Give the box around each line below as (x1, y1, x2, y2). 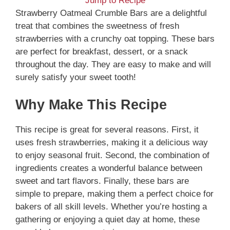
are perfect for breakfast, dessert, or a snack (15, 46, 188, 56)
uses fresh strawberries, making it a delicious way (15, 138, 208, 147)
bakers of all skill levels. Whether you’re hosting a (15, 202, 207, 212)
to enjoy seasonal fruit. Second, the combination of (15, 150, 209, 160)
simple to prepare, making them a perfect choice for (15, 189, 214, 199)
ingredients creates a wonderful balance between (15, 163, 202, 173)
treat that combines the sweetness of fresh (15, 21, 179, 31)
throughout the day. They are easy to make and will (15, 59, 211, 69)
